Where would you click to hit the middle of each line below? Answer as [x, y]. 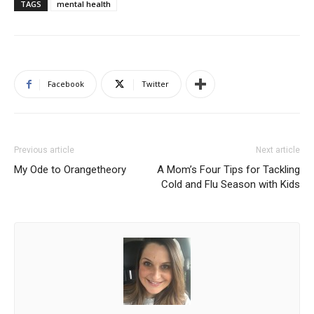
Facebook [66, 84]
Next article [278, 150]
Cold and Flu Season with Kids [231, 184]
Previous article [44, 150]
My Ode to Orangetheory [70, 170]
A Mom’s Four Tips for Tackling [228, 170]
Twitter [155, 84]
